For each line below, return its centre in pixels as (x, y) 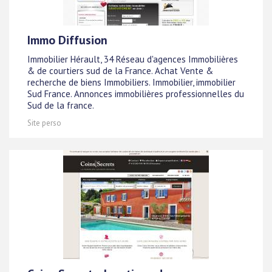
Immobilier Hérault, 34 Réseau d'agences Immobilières (133, 59)
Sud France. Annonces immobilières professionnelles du (136, 94)
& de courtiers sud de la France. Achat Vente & (120, 71)
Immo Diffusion (67, 40)
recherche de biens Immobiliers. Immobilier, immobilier (131, 83)
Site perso (44, 123)
